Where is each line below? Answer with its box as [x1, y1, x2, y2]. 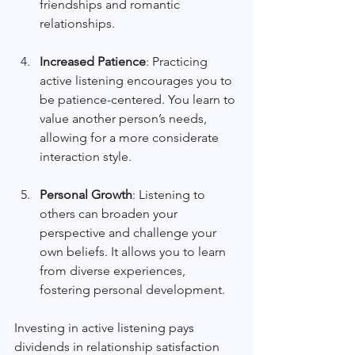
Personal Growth [40, 187, 132, 203]
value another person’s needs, [40, 111, 210, 127]
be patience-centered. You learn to [40, 92, 239, 108]
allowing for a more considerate [40, 130, 222, 146]
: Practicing [146, 54, 211, 70]
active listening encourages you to [40, 73, 235, 89]
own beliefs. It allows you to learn [40, 244, 229, 260]
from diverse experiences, [40, 263, 189, 279]
